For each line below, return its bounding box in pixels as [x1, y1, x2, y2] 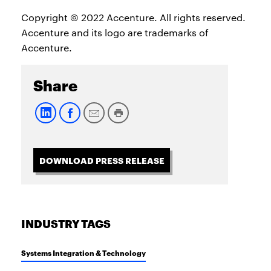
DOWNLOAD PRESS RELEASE [39, 154, 165, 166]
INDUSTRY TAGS [21, 219, 111, 230]
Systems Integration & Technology [21, 247, 146, 258]
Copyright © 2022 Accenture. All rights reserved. [21, 11, 246, 24]
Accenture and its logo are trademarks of [21, 26, 209, 39]
